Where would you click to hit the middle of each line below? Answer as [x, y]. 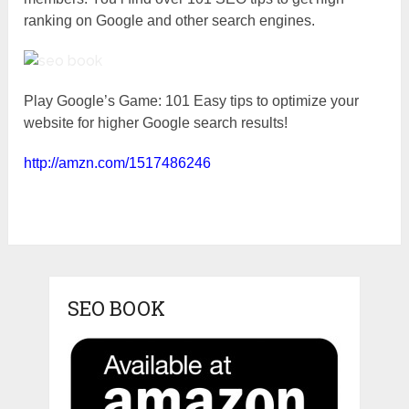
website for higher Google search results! [156, 122]
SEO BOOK [116, 309]
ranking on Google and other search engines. [170, 20]
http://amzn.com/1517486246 [118, 163]
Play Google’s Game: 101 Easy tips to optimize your [192, 100]
